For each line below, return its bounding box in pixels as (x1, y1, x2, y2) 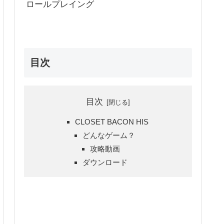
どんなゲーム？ (82, 131, 135, 140)
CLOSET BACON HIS (74, 117, 148, 126)
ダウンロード (82, 158, 128, 167)
